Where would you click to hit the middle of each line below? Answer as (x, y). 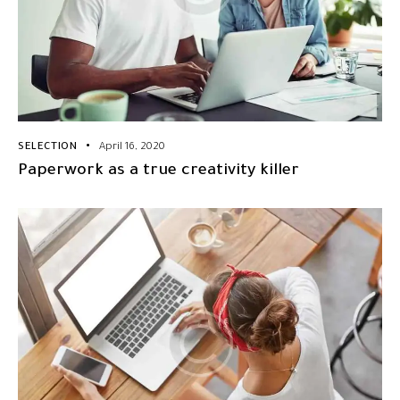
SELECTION (48, 147)
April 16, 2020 (133, 147)
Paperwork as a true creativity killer (158, 171)
